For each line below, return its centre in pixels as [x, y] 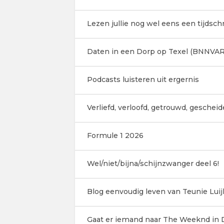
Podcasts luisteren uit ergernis [143, 79]
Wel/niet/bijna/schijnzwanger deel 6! [153, 163]
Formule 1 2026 [115, 135]
